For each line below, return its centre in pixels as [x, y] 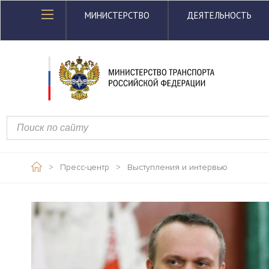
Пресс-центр [85, 167]
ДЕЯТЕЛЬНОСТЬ [219, 15]
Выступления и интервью [177, 167]
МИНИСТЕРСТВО [117, 15]
